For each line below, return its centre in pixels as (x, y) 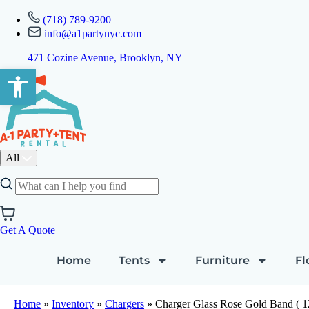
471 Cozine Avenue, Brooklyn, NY (105, 58)
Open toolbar (38, 75)
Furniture (222, 260)
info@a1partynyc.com (93, 33)
